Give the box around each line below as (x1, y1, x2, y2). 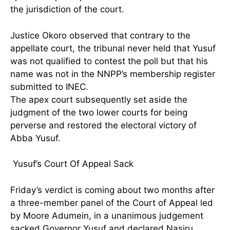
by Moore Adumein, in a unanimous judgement (10, 210, 203, 221)
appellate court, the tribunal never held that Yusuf (10, 43, 216, 53)
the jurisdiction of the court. (10, 4, 124, 15)
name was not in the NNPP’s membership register (10, 68, 215, 79)
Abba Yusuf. (10, 132, 61, 143)
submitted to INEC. (10, 81, 88, 92)
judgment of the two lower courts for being (10, 107, 187, 118)
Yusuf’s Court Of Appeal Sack (10, 159, 133, 169)
